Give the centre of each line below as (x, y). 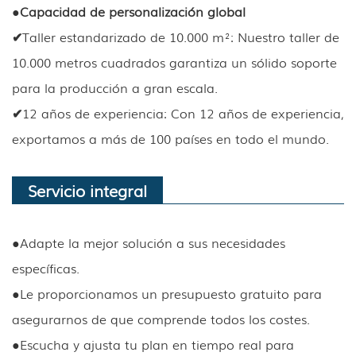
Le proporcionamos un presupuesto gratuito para (171, 294)
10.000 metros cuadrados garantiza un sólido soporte (174, 62)
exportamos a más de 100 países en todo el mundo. (170, 139)
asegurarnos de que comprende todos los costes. (161, 319)
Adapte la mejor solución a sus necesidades (153, 243)
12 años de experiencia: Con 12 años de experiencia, (183, 113)
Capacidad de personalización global (133, 12)
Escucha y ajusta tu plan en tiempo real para (157, 344)
